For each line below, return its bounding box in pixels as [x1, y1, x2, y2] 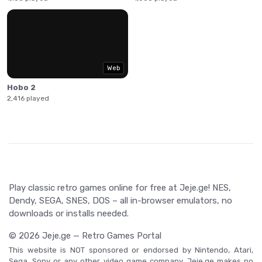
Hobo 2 [7, 83, 36, 92]
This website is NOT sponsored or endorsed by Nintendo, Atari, [9, 246, 253, 255]
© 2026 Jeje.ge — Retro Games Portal [9, 230, 161, 242]
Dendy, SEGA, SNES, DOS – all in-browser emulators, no [9, 195, 232, 206]
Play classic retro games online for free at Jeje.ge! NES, [9, 182, 231, 194]
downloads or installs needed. [9, 208, 129, 219]
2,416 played [7, 94, 49, 103]
